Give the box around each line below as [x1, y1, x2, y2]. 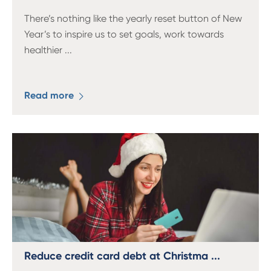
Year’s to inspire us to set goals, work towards [24, 28, 224, 40]
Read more [24, 90, 76, 101]
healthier [24, 44, 65, 56]
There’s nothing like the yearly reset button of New [24, 13, 242, 24]
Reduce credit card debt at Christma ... [24, 249, 220, 263]
